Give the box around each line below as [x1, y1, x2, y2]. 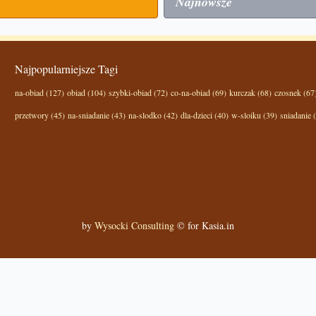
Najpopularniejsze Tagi [15, 61, 119, 76]
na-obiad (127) [15, 87, 65, 98]
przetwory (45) [15, 109, 66, 121]
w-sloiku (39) [231, 109, 278, 121]
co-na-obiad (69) [171, 87, 227, 98]
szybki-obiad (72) [109, 87, 169, 98]
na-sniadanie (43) [68, 109, 126, 121]
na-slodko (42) [128, 109, 178, 121]
